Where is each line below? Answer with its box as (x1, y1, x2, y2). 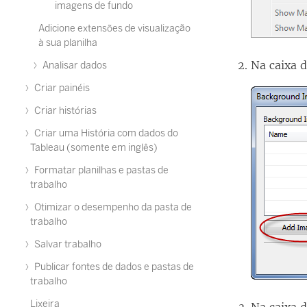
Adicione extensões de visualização (38, 23, 191, 34)
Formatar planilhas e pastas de (32, 164, 169, 176)
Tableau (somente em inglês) (30, 142, 158, 153)
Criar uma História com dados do (32, 127, 178, 139)
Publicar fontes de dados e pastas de (32, 261, 194, 273)
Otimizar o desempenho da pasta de (32, 201, 192, 213)
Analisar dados (40, 60, 107, 71)
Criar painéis (32, 82, 90, 94)
